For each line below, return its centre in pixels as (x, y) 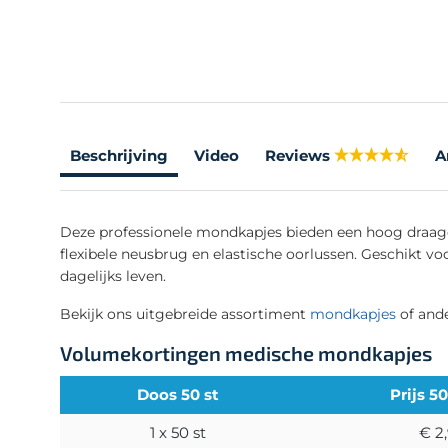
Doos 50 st (178, 394)
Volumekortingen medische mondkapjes (246, 352)
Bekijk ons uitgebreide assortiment (185, 313)
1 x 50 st (178, 432)
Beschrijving (119, 155)
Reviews (297, 155)
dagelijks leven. (113, 275)
